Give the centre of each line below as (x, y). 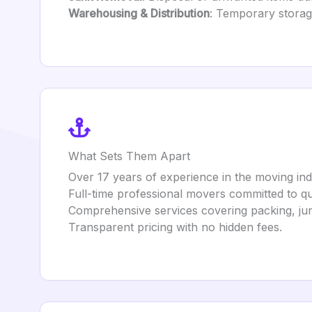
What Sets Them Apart (129, 156)
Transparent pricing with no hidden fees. (175, 227)
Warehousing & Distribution (139, 13)
